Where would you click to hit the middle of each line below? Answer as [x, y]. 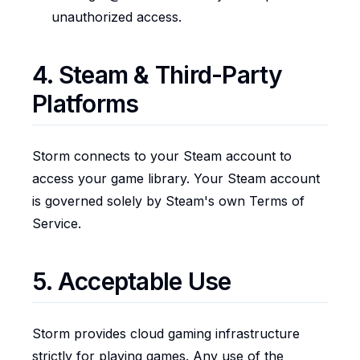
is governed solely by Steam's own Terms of [168, 201]
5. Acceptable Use [132, 281]
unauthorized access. [117, 17]
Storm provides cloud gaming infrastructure [166, 333]
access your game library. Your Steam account [176, 178]
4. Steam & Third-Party [157, 75]
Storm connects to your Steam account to [162, 156]
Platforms [86, 104]
